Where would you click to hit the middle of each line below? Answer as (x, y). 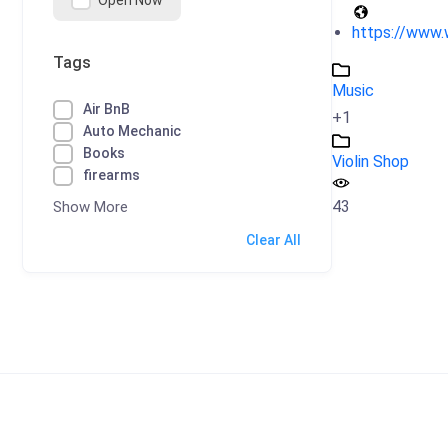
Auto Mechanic (132, 131)
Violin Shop (370, 161)
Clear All (273, 240)
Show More (90, 207)
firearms (111, 175)
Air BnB (106, 109)
